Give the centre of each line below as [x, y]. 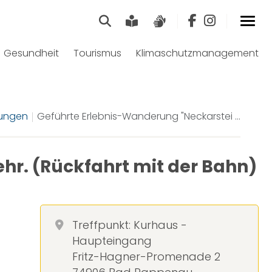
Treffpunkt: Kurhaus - [130, 225]
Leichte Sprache [185, 21]
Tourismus [97, 53]
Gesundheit [31, 53]
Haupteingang [112, 241]
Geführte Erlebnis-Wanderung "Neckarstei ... [139, 116]
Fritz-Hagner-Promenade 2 [146, 257]
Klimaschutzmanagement [197, 53]
